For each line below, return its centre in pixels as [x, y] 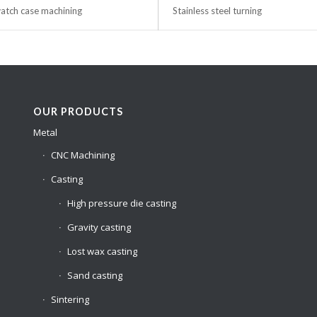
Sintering [70, 300]
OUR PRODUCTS [78, 112]
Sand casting [94, 276]
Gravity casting [99, 227]
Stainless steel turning [217, 11]
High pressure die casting [121, 203]
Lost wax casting [102, 252]
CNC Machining [82, 155]
